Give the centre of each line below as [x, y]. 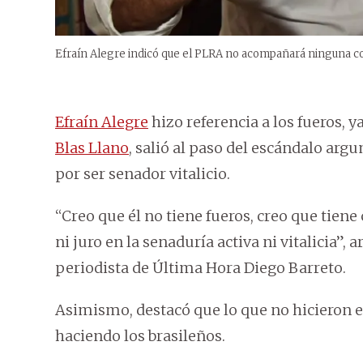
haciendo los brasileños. [140, 336]
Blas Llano [92, 148]
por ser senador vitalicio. [143, 174]
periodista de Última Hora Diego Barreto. [201, 268]
